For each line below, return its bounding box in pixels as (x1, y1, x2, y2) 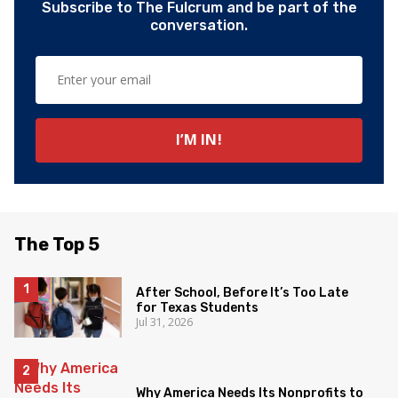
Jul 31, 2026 (136, 314, 194, 330)
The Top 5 (14, 233, 99, 255)
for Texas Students (136, 300, 259, 316)
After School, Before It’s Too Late (136, 285, 349, 301)
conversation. (150, 16, 248, 34)
